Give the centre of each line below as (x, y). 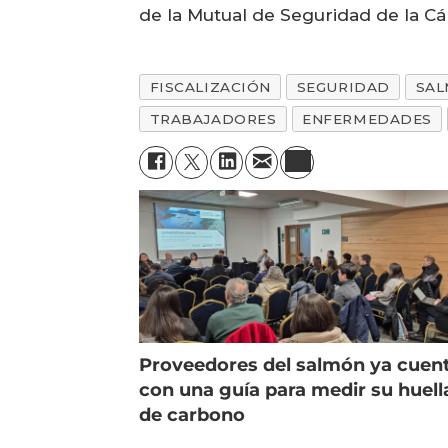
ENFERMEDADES (367, 118)
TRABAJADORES (213, 118)
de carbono (192, 415)
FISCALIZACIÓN (210, 87)
